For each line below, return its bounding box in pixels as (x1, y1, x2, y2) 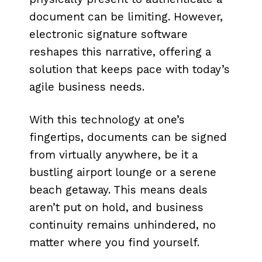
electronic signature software (29, 27, 188, 42)
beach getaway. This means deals (29, 183, 208, 197)
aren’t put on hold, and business (29, 201, 204, 215)
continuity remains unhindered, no (29, 218, 216, 232)
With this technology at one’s (29, 113, 185, 127)
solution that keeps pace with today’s (29, 63, 230, 77)
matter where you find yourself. (29, 236, 199, 250)
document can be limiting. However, (29, 10, 223, 24)
